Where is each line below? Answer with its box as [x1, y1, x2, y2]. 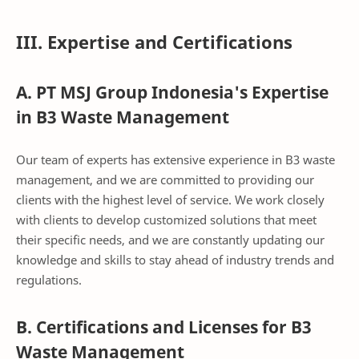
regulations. [16, 272, 82, 288]
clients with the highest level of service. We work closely [16, 192, 325, 208]
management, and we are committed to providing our [16, 171, 314, 188]
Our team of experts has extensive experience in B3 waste [16, 151, 335, 168]
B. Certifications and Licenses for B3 [16, 316, 312, 339]
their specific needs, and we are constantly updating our [16, 232, 325, 248]
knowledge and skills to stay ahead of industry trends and [16, 252, 334, 268]
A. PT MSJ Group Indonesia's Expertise [16, 80, 329, 103]
